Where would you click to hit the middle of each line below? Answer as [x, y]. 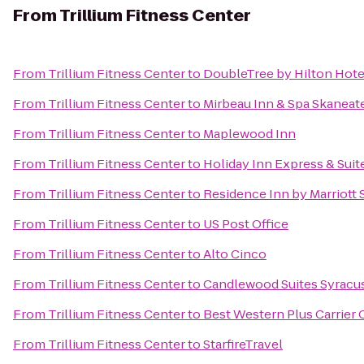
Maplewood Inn [249, 134]
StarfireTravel [243, 344]
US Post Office [246, 224]
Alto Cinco [235, 254]
